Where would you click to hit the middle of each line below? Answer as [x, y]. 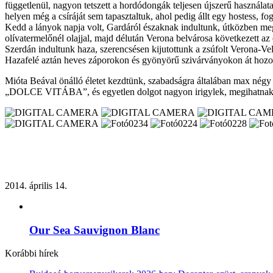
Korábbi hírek [32, 253]
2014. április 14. [36, 185]
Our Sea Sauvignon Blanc [94, 230]
